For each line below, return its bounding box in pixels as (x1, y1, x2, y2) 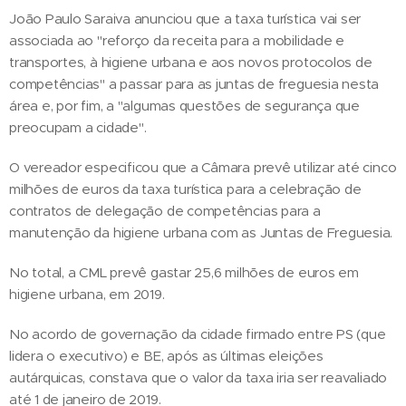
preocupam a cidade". (9, 118, 147, 136)
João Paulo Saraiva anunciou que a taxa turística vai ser (9, 9, 362, 27)
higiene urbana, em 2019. (9, 285, 165, 303)
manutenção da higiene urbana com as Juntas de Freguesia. (9, 223, 393, 241)
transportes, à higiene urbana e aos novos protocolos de (9, 53, 372, 71)
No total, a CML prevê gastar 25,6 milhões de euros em (9, 263, 359, 281)
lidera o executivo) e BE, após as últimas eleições (9, 346, 324, 364)
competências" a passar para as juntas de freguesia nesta (9, 74, 380, 92)
